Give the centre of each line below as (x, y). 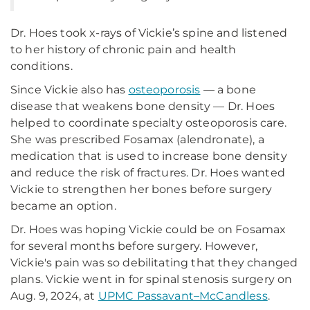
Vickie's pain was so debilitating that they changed (154, 263)
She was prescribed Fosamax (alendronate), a (137, 139)
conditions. (42, 66)
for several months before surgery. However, (134, 246)
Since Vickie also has (70, 90)
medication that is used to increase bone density (149, 156)
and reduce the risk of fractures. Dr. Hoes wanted (148, 173)
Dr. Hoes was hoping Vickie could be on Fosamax (148, 229)
